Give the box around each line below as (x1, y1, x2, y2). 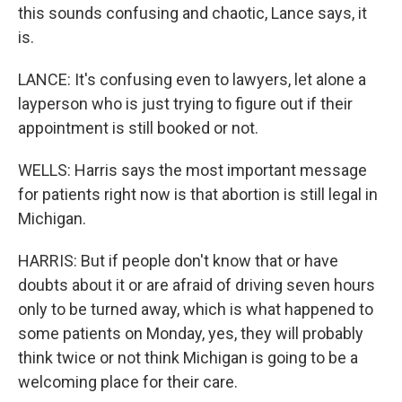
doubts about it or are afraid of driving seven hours (18, 275, 375, 294)
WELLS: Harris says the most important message (18, 161, 367, 179)
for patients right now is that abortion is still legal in (18, 185, 378, 204)
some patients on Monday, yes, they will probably (18, 324, 363, 343)
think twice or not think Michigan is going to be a (18, 348, 358, 367)
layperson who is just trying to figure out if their (18, 94, 353, 113)
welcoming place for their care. (18, 372, 238, 391)
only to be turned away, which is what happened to (18, 300, 373, 319)
